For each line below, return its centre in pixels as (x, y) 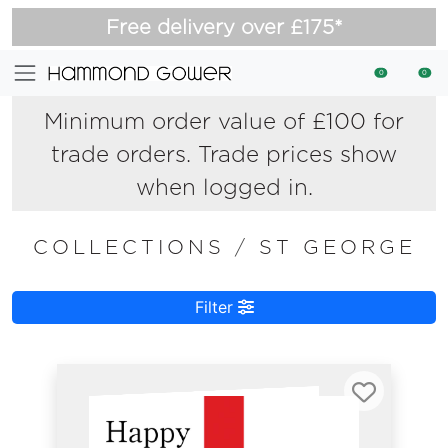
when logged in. (224, 186)
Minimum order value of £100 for (224, 120)
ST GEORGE (337, 247)
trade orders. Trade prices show (224, 153)
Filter (216, 307)
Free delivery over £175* (224, 27)
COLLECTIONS (133, 247)
